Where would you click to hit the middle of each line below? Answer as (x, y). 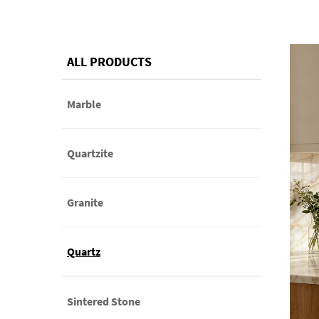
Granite (85, 202)
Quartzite (90, 153)
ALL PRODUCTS (109, 62)
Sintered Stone (104, 301)
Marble (84, 104)
